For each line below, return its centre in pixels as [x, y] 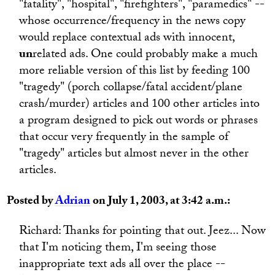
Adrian [73, 202]
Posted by [31, 202]
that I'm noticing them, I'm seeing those [118, 249]
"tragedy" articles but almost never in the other [134, 155]
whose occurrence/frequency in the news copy [133, 22]
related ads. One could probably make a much [145, 55]
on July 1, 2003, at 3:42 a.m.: [161, 202]
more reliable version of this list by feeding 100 [135, 72]
